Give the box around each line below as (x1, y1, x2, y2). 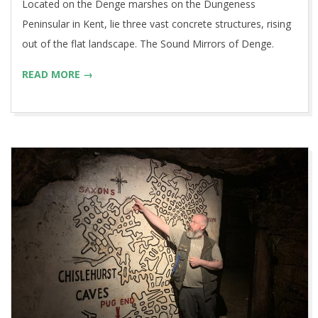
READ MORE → (22, 67, 93, 82)
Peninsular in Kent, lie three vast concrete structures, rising (22, 17, 291, 31)
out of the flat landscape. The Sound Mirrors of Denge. (22, 37, 274, 51)
